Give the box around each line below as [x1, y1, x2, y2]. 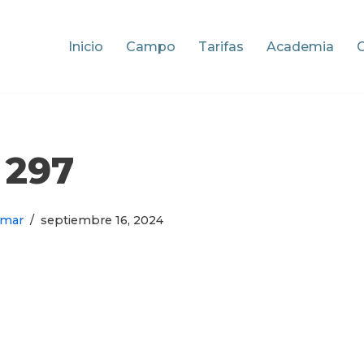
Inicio [68, 39, 103, 55]
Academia [266, 39, 334, 55]
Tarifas [198, 39, 244, 55]
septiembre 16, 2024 [41, 213, 163, 228]
